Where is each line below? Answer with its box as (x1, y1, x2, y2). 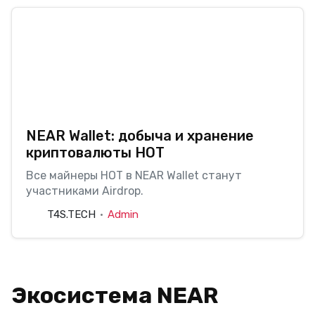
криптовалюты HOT (26, 143, 165, 161)
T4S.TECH (47, 207, 96, 221)
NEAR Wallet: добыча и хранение (26, 127, 254, 144)
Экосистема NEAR (11, 281, 218, 309)
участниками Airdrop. (26, 184, 143, 198)
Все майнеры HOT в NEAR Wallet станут (26, 168, 242, 182)
